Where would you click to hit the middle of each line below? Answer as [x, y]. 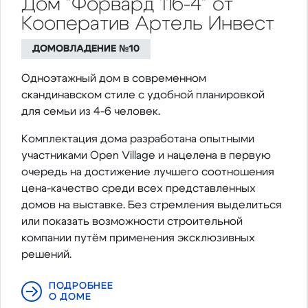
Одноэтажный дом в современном [114, 79]
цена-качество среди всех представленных [139, 189]
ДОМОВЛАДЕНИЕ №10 [86, 49]
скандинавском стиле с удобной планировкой [143, 95]
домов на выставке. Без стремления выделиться [152, 205]
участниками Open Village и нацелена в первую [146, 156]
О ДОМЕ [70, 297]
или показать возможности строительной [132, 222]
